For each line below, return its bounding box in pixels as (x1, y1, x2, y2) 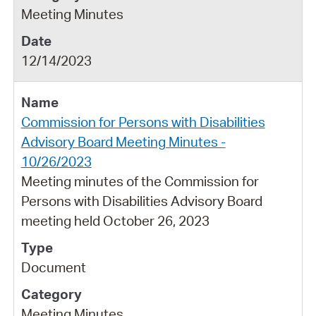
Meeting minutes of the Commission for (20, 172, 259, 190)
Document (20, 258, 86, 276)
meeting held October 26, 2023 (20, 212, 209, 229)
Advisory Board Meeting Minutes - (20, 133, 226, 150)
